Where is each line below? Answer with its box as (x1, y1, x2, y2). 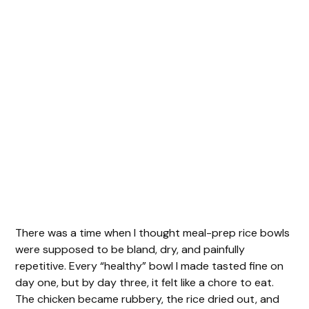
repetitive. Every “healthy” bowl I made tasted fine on (15, 258, 284, 273)
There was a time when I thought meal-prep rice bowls (15, 225, 290, 240)
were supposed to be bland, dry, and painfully (15, 241, 246, 257)
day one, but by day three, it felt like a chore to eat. (15, 275, 275, 290)
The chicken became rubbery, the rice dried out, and (15, 291, 280, 306)
